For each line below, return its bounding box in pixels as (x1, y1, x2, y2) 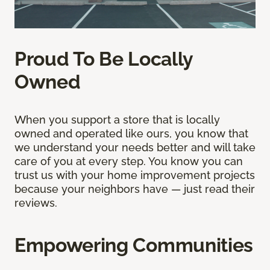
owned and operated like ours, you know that (14, 127, 248, 140)
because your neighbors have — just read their (14, 182, 255, 195)
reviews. (14, 196, 57, 209)
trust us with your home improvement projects (14, 168, 255, 181)
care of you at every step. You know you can (14, 154, 243, 168)
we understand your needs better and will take (14, 140, 256, 154)
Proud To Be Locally (14, 47, 193, 70)
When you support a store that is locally (14, 113, 220, 126)
